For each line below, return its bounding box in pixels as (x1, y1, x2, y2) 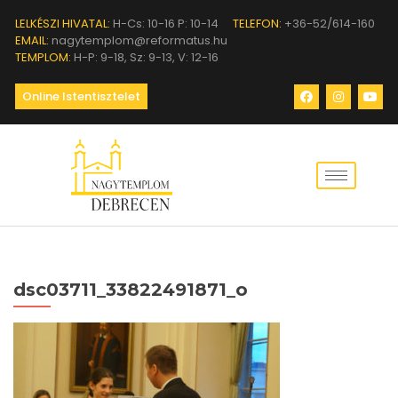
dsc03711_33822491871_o (13, 279, 248, 300)
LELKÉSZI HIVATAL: (15, 15, 110, 32)
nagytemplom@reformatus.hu (49, 32, 227, 49)
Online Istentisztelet (22, 88, 140, 105)
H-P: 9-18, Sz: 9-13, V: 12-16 (71, 49, 219, 66)
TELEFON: (233, 15, 282, 32)
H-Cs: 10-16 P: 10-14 (110, 15, 219, 32)
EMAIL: (15, 32, 49, 49)
